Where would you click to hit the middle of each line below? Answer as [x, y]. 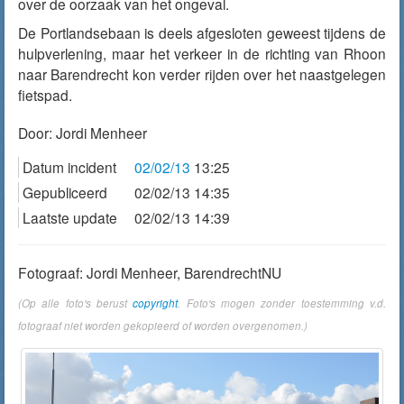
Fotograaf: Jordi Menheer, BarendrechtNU [150, 272]
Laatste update [70, 217]
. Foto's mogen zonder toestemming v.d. [282, 303]
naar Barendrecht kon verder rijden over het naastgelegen [202, 74]
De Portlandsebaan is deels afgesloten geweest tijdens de [202, 32]
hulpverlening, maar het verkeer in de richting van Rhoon [202, 53]
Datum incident [69, 167]
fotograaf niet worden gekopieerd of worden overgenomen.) [163, 326]
